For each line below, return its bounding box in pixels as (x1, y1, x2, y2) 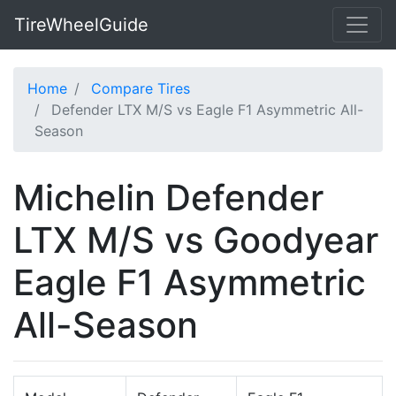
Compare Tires (91, 80, 190, 97)
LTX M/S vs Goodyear (13, 218, 378, 262)
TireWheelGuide (14, 14, 148, 35)
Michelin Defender (13, 176, 324, 219)
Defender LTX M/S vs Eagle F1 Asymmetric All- (51, 101, 363, 118)
